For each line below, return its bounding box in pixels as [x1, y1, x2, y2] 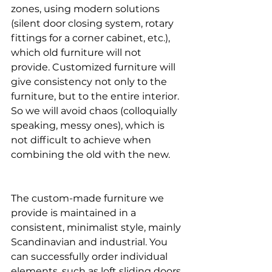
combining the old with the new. [11, 149, 170, 161]
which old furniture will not [11, 47, 144, 59]
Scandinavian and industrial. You [11, 236, 170, 248]
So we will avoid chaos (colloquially [11, 105, 180, 117]
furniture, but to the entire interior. [11, 90, 182, 103]
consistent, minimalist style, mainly [11, 222, 183, 234]
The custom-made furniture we [11, 192, 166, 205]
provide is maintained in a [11, 207, 138, 219]
